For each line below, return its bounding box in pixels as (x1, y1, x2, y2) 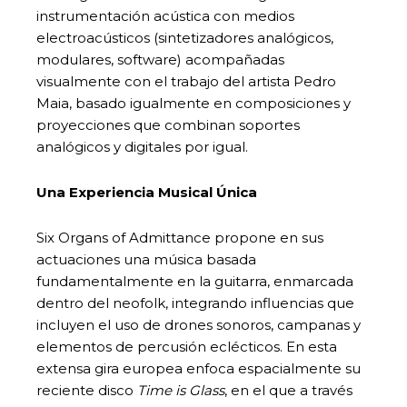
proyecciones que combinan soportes (36, 115, 300, 134)
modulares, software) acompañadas (36, 50, 284, 68)
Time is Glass (137, 381, 224, 399)
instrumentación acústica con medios (36, 6, 294, 25)
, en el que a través (224, 381, 352, 399)
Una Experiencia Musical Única (36, 183, 257, 201)
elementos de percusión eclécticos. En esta (36, 337, 337, 355)
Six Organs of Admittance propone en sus (36, 228, 323, 246)
